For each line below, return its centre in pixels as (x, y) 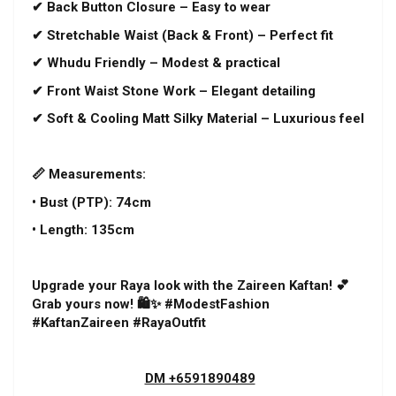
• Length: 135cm (83, 230)
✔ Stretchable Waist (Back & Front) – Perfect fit (183, 35)
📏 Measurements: (89, 174)
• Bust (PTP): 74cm (91, 202)
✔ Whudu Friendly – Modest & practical (156, 63)
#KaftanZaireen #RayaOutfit (119, 323)
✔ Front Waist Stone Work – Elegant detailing (174, 91)
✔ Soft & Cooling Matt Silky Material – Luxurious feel (198, 118)
